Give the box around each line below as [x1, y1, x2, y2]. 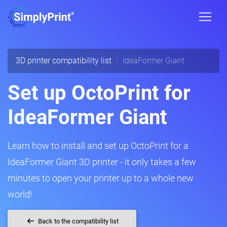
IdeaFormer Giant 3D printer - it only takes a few [8, 157, 196, 167]
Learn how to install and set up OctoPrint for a [8, 140, 188, 151]
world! [8, 189, 32, 200]
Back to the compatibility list [36, 217, 119, 225]
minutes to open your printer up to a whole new [8, 173, 194, 183]
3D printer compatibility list [16, 56, 111, 65]
